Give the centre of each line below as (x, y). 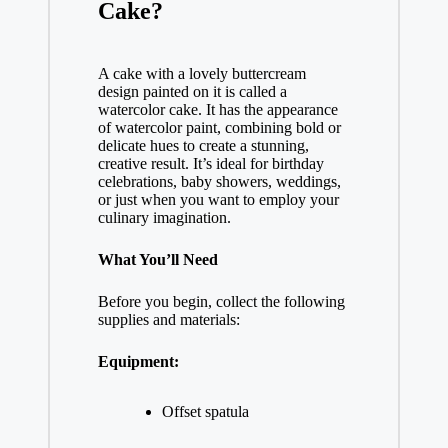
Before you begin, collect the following (221, 301)
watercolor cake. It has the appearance (217, 109)
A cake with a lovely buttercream (201, 73)
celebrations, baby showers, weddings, (219, 181)
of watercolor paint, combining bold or (219, 127)
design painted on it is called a (192, 91)
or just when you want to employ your (218, 199)
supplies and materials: (168, 319)
